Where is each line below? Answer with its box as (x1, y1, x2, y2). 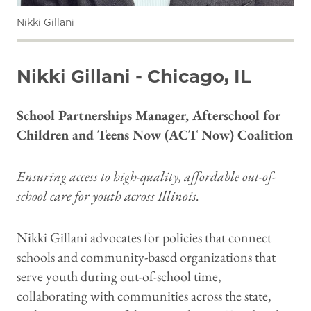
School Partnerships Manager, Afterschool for (17, 106, 280, 125)
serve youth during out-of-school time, (17, 267, 221, 286)
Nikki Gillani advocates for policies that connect (17, 228, 271, 247)
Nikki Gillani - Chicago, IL (17, 65, 251, 88)
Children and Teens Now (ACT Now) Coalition (17, 126, 293, 144)
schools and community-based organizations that (17, 248, 276, 267)
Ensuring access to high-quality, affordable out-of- (17, 167, 276, 186)
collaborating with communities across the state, (17, 287, 271, 305)
